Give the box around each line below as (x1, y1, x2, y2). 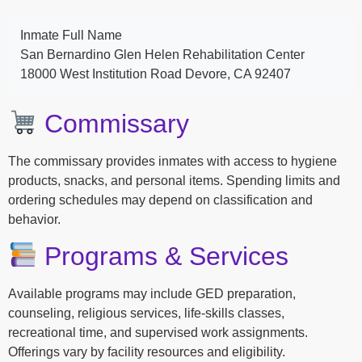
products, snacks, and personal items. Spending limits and (8, 173, 340, 187)
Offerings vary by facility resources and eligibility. (8, 344, 285, 359)
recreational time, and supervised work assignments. (8, 325, 308, 339)
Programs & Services (37, 241, 289, 271)
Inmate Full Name (20, 27, 122, 42)
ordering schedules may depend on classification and (8, 192, 313, 207)
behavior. (8, 212, 61, 226)
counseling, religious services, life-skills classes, (8, 305, 284, 320)
